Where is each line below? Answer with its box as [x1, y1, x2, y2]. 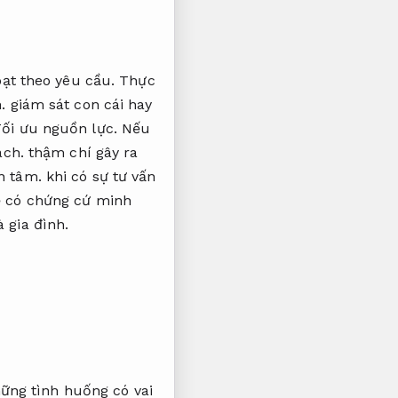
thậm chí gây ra [23, 144, 139, 162]
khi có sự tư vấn [41, 168, 156, 186]
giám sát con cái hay [5, 96, 153, 114]
